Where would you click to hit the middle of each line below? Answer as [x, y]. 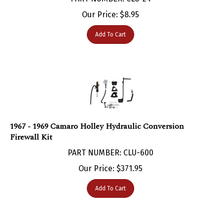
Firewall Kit [31, 127]
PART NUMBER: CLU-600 [110, 143]
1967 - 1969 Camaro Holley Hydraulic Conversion [97, 116]
